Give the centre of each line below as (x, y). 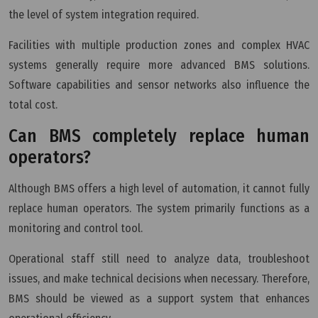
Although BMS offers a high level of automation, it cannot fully (159, 188)
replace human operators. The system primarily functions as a (159, 208)
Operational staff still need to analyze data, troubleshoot (159, 258)
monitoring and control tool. (76, 228)
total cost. (33, 104)
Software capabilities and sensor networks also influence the (159, 84)
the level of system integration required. (104, 14)
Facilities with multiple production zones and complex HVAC (159, 45)
